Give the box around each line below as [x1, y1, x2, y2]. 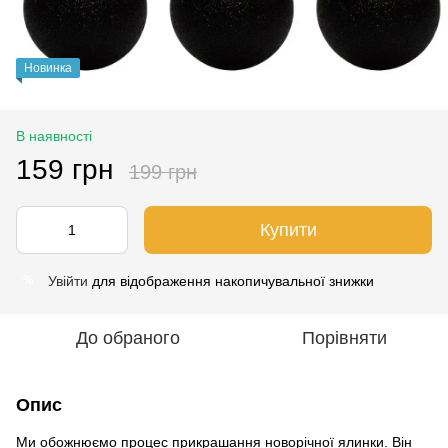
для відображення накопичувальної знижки [88, 272, 374, 289]
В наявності [16, 127, 92, 144]
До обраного [76, 327, 180, 348]
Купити [259, 219, 317, 240]
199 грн [129, 160, 197, 183]
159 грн [16, 153, 113, 185]
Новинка [24, 60, 72, 75]
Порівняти [301, 327, 387, 348]
